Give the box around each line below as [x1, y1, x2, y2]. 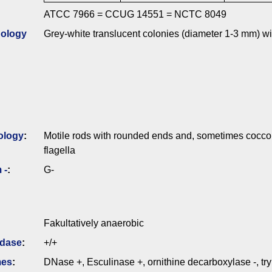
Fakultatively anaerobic [44, 218, 144, 229]
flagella [44, 145, 75, 156]
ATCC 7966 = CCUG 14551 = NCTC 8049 [44, 9, 226, 20]
